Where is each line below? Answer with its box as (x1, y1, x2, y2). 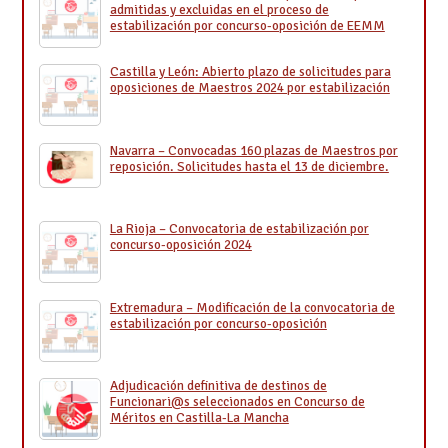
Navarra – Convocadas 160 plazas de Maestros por (109, 141, 398, 159)
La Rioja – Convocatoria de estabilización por (109, 220, 369, 238)
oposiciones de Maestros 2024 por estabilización (109, 79, 390, 97)
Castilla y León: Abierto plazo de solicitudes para (109, 63, 391, 81)
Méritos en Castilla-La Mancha (109, 409, 289, 427)
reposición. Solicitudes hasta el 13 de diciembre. (109, 157, 389, 175)
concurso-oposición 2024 (109, 236, 252, 254)
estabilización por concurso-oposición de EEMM (109, 16, 385, 34)
